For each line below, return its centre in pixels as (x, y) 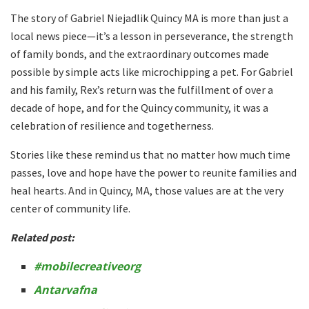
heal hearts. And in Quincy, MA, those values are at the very (147, 190)
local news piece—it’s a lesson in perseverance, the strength (152, 36)
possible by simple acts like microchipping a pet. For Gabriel (152, 72)
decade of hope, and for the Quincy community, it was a (139, 108)
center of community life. (70, 208)
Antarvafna (67, 290)
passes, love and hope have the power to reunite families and (153, 172)
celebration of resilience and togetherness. (112, 126)
